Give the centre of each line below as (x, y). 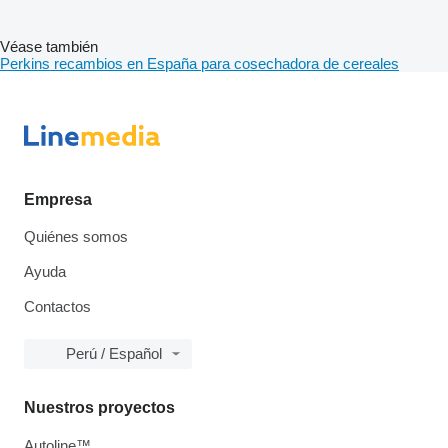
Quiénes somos (76, 236)
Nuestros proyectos (99, 407)
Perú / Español (114, 353)
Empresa (58, 199)
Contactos (57, 306)
